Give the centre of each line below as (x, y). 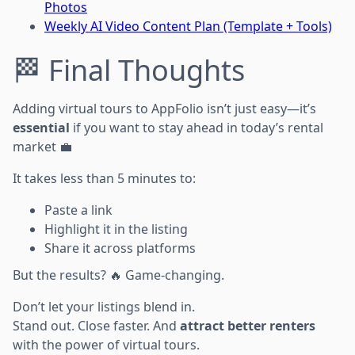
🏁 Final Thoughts (129, 70)
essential (41, 128)
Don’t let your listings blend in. (104, 307)
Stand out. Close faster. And (96, 326)
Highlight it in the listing (116, 229)
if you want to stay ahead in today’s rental (197, 128)
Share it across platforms (120, 248)
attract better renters (248, 326)
